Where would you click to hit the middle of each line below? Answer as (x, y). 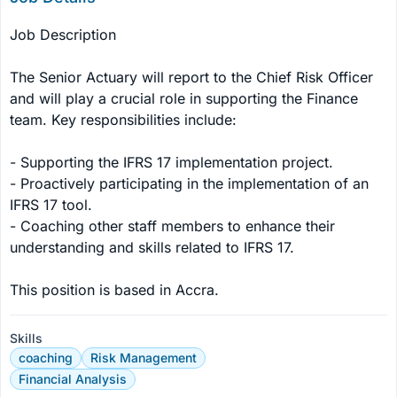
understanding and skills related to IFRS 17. (152, 247)
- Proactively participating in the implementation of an (191, 183)
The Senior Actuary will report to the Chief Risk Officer (194, 77)
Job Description (63, 35)
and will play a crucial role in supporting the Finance (186, 98)
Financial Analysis (73, 379)
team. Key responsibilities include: (123, 120)
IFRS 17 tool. (51, 205)
